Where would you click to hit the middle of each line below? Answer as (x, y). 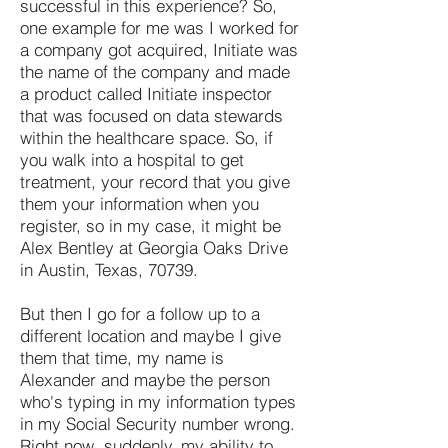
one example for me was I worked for (159, 27)
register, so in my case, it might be (150, 225)
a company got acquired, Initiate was (159, 49)
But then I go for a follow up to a (140, 313)
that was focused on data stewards (151, 115)
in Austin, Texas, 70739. (109, 269)
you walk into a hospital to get (132, 159)
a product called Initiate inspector (146, 93)
